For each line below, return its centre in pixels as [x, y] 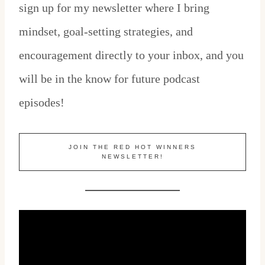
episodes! [42, 103]
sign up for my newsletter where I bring [114, 8]
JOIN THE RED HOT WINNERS [132, 147]
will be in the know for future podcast [109, 79]
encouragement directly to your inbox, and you [131, 55]
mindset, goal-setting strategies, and [106, 32]
